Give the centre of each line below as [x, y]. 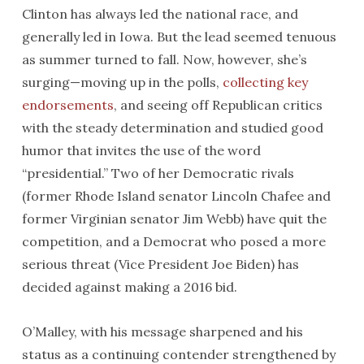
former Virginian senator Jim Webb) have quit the [174, 219]
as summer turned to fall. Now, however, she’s [164, 59]
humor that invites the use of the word [141, 150]
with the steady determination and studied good [172, 128]
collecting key [265, 82]
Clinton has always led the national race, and [160, 14]
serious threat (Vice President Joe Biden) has [160, 264]
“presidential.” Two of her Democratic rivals [158, 173]
